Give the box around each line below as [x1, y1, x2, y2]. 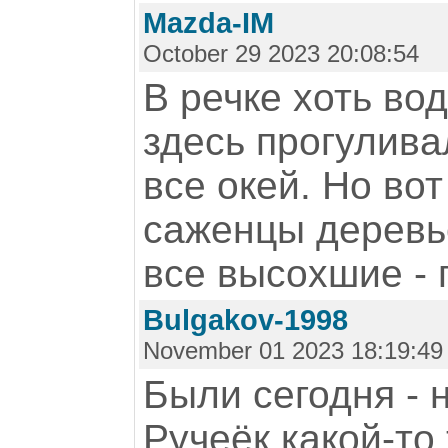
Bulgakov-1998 [143, 304, 348, 336]
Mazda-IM [143, 7, 274, 39]
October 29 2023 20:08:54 [143, 40, 419, 67]
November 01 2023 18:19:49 [143, 337, 443, 364]
